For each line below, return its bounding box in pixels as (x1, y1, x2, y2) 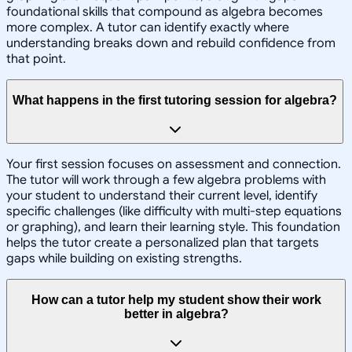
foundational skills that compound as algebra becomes (6, 3, 323, 20)
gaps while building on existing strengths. (6, 250, 242, 266)
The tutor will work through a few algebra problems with (6, 171, 326, 188)
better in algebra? (123, 307, 229, 321)
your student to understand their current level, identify (6, 187, 317, 203)
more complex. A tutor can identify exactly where (6, 19, 289, 35)
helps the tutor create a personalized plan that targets (6, 234, 319, 251)
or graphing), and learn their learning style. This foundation (6, 218, 340, 235)
